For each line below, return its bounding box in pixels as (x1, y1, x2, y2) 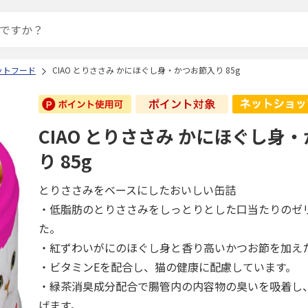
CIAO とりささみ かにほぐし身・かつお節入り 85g (52, 64, 240, 76)
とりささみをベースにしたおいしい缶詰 (38, 181, 236, 198)
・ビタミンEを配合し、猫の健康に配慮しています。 (38, 258, 297, 275)
